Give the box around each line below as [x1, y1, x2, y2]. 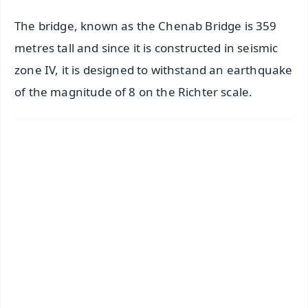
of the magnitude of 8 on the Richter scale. [14, 84, 253, 100]
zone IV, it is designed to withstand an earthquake [14, 62, 293, 78]
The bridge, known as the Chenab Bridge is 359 [14, 18, 277, 34]
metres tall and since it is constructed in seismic [14, 40, 278, 56]
